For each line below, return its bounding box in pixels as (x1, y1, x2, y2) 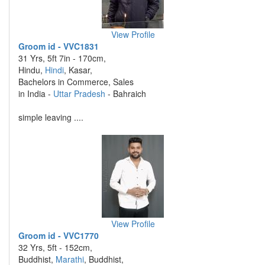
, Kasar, (64, 64, 92, 76)
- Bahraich (105, 88, 146, 99)
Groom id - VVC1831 (18, 40, 99, 52)
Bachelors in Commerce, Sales (18, 76, 134, 88)
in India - (18, 88, 53, 99)
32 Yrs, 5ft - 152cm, (18, 241, 92, 253)
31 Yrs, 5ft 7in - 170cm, (18, 52, 106, 64)
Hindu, (18, 64, 45, 76)
